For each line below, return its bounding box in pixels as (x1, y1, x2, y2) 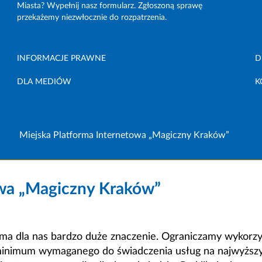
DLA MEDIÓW (17, 77, 72, 86)
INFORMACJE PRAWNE (17, 54, 106, 63)
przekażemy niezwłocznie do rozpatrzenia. (17, 13, 167, 22)
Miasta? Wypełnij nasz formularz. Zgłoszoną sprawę (17, 1, 203, 10)
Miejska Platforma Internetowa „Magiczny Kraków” (19, 130, 230, 140)
